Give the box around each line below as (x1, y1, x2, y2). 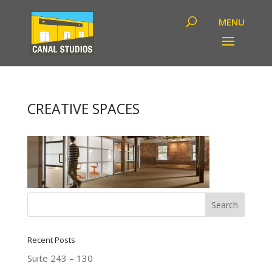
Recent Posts (27, 234, 75, 245)
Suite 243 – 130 (27, 252, 93, 264)
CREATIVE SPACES (27, 99, 140, 118)
